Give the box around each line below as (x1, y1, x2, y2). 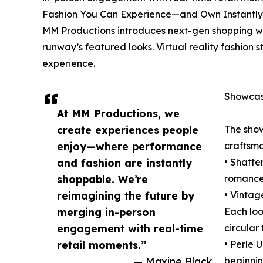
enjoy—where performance (57, 140, 202, 153)
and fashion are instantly (57, 156, 192, 170)
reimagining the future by (57, 189, 194, 203)
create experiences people (57, 123, 198, 137)
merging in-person (57, 205, 156, 219)
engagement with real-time (57, 222, 203, 235)
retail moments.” (57, 238, 146, 252)
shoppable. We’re (57, 173, 148, 186)
